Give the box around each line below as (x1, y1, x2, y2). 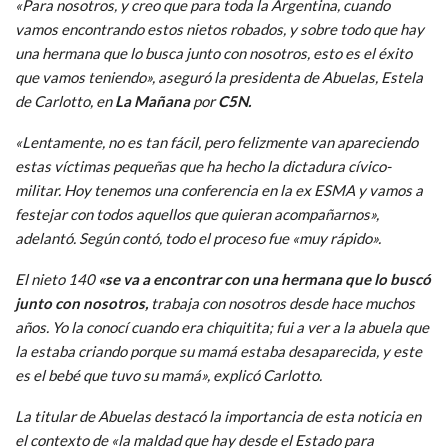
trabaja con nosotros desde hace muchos (148, 293, 415, 312)
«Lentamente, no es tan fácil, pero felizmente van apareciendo (15, 132, 418, 151)
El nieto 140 (15, 269, 98, 288)
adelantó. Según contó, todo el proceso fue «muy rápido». (15, 228, 381, 247)
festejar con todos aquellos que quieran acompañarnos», (15, 204, 379, 223)
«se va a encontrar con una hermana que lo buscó (98, 269, 431, 288)
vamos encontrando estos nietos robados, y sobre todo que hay (15, 19, 424, 38)
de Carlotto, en (15, 91, 115, 110)
